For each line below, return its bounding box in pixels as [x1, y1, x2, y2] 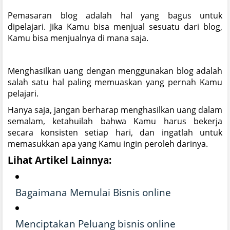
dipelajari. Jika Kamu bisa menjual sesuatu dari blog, [8, 21, 222, 32]
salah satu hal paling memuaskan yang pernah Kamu [8, 76, 222, 88]
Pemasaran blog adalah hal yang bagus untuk [8, 9, 222, 21]
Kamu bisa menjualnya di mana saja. [8, 32, 148, 44]
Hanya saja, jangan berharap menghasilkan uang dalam [8, 104, 222, 116]
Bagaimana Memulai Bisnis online [15, 185, 171, 199]
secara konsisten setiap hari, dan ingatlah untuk [8, 126, 222, 138]
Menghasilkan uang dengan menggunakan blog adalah [8, 65, 222, 76]
